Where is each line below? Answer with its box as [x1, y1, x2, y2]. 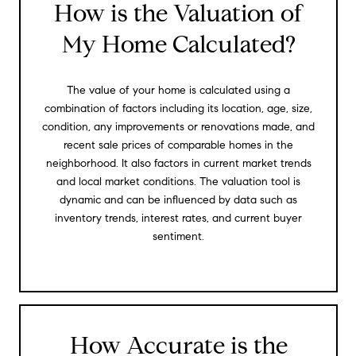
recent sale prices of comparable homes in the [64, 137, 293, 152]
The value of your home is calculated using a [67, 83, 290, 97]
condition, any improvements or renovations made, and [42, 119, 315, 133]
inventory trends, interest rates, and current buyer [55, 211, 302, 225]
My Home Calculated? [61, 29, 296, 59]
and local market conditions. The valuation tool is [56, 174, 300, 188]
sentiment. [153, 229, 204, 243]
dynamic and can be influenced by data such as [60, 192, 297, 207]
